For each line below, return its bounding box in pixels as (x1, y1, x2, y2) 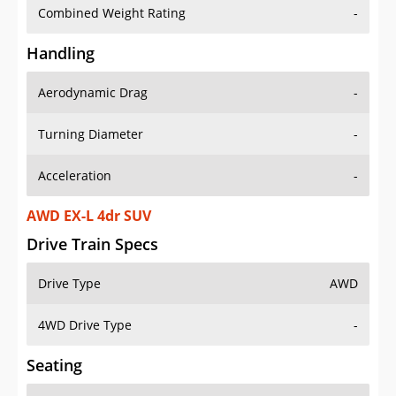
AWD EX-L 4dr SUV (27, 206, 151, 226)
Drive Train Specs (27, 233, 158, 255)
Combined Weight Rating (38, 4, 186, 22)
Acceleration (38, 167, 111, 185)
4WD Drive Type (38, 316, 132, 334)
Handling (27, 42, 95, 65)
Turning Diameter (38, 126, 143, 143)
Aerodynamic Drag (38, 84, 148, 102)
